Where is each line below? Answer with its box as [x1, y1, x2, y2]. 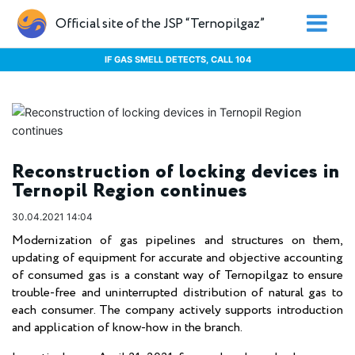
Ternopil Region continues [12, 177, 248, 205]
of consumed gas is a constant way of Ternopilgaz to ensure [12, 266, 343, 284]
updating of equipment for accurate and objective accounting [12, 249, 343, 267]
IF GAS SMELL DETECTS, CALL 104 [104, 53, 251, 65]
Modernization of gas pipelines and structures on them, [12, 231, 343, 250]
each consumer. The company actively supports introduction [12, 301, 343, 319]
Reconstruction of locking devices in [12, 158, 340, 186]
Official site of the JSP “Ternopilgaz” [55, 13, 265, 34]
